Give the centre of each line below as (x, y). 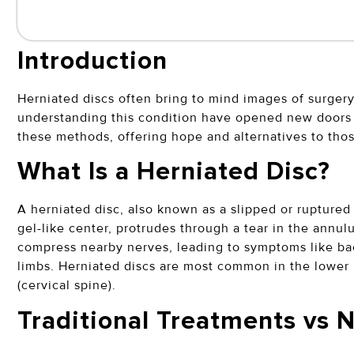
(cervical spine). (69, 286)
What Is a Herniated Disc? (177, 172)
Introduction (96, 61)
